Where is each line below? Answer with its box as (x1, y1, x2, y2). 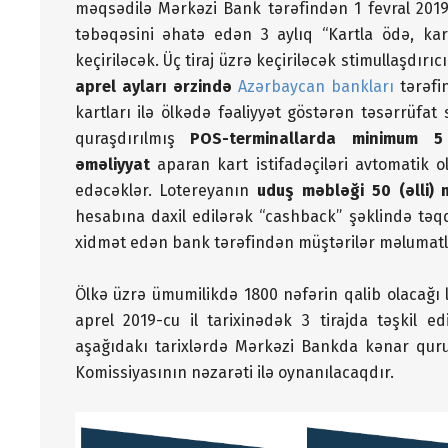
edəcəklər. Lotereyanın (74, 180, 258, 200)
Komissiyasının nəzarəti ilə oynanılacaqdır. (74, 362, 394, 382)
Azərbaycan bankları (237, 76, 394, 96)
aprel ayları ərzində (74, 76, 232, 96)
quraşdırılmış (74, 128, 191, 148)
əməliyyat (74, 154, 157, 174)
